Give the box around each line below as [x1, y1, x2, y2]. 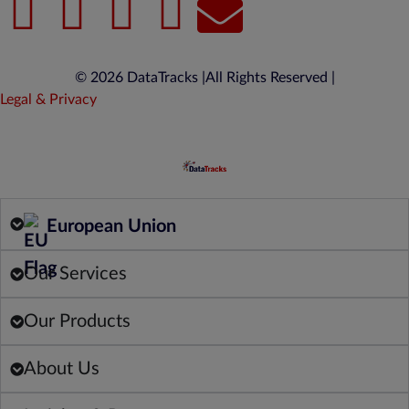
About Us [24, 360, 100, 379]
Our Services [24, 265, 127, 284]
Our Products [24, 312, 131, 331]
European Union [47, 217, 176, 236]
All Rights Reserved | [204, 70, 335, 86]
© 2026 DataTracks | [74, 70, 205, 86]
